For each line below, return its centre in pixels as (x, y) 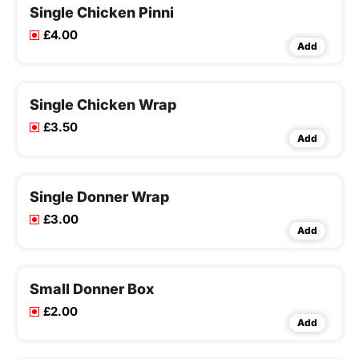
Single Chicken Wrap (103, 105)
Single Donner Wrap (99, 197)
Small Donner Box (92, 289)
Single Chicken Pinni (102, 13)
